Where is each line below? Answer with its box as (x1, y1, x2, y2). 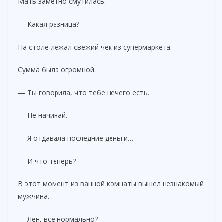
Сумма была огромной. (18, 64, 96, 74)
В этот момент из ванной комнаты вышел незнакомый (18, 178, 204, 188)
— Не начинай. (18, 110, 67, 120)
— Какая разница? (18, 19, 79, 29)
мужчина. (18, 191, 49, 201)
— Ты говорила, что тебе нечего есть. (18, 87, 149, 97)
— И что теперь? (18, 156, 76, 166)
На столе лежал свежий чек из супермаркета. (18, 42, 172, 52)
